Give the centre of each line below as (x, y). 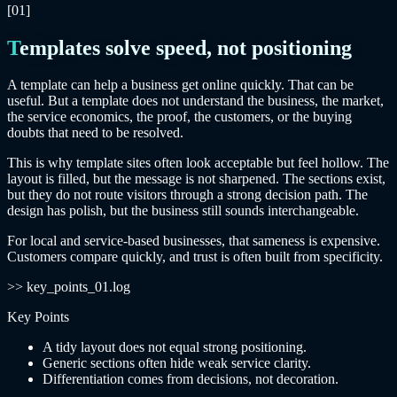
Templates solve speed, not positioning (186, 47)
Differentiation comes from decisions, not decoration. (191, 379)
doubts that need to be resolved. (95, 133)
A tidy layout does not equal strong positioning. (175, 347)
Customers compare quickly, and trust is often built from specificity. (195, 257)
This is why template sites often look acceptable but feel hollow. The (198, 163)
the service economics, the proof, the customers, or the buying (179, 117)
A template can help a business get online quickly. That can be (180, 85)
